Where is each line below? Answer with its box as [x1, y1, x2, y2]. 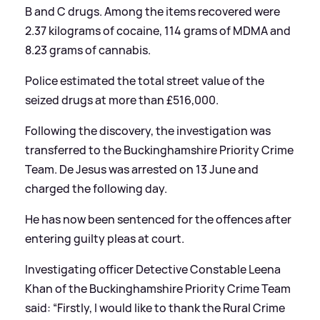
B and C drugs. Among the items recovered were [25, 3, 280, 19]
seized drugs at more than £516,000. [25, 91, 219, 108]
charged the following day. [25, 180, 167, 196]
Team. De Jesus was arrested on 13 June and [25, 161, 259, 177]
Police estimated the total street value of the [25, 72, 264, 89]
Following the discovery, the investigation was [25, 122, 271, 139]
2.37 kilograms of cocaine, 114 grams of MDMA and [25, 22, 291, 39]
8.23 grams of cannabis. [25, 41, 151, 58]
